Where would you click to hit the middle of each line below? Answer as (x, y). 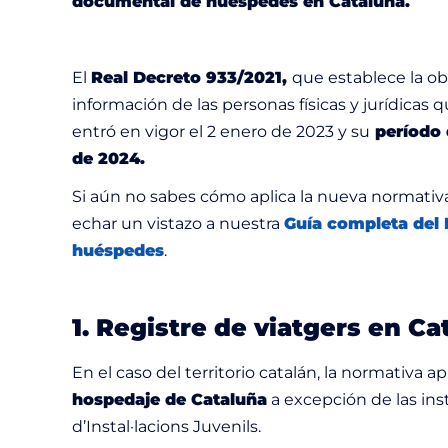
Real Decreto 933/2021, (191, 77)
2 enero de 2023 (270, 131)
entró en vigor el (137, 131)
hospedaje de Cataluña (169, 399)
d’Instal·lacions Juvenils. (168, 426)
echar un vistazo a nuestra (178, 223)
